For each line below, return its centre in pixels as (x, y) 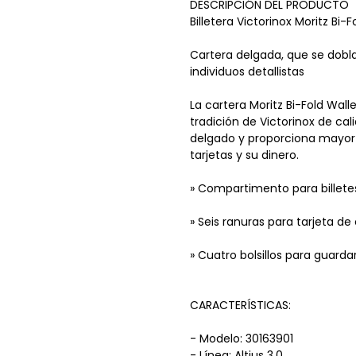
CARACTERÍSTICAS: (240, 305)
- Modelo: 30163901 (242, 338)
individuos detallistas (247, 71)
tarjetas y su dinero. (244, 155)
